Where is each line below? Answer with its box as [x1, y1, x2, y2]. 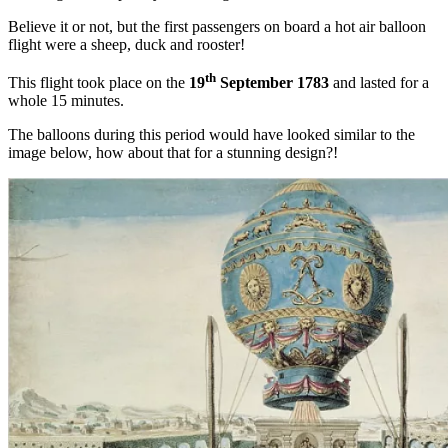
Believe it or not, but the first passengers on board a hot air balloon [8, 18, 426, 36]
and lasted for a [333, 74, 429, 92]
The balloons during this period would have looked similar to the [8, 126, 415, 144]
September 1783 [216, 74, 333, 92]
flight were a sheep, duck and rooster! [8, 36, 245, 54]
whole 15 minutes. [8, 92, 124, 110]
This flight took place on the [8, 74, 189, 92]
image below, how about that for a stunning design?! [8, 144, 338, 162]
